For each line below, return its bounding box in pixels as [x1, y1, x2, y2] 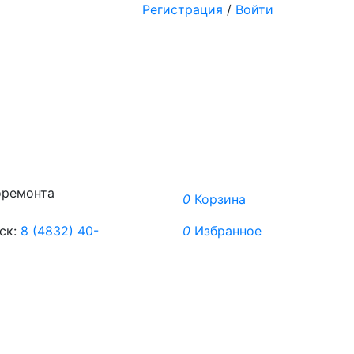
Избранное [190, 223, 262, 239]
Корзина [190, 191, 246, 207]
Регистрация [142, 2, 223, 17]
